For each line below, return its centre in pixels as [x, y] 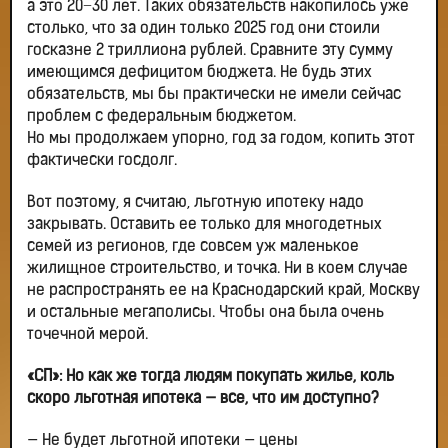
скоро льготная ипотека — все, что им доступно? [203, 399]
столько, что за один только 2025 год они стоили [203, 29]
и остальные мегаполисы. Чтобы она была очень [205, 313]
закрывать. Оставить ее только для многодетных [204, 225]
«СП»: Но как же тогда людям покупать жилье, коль [210, 377]
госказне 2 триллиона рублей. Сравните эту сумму [210, 51]
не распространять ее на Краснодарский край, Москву [223, 291]
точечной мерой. [87, 335]
